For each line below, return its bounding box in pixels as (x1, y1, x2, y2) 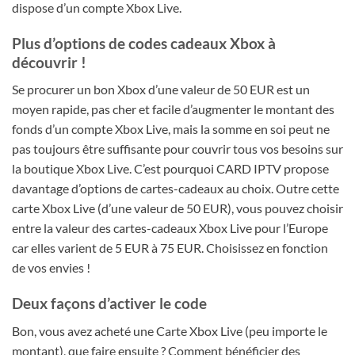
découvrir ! (12, 52, 86, 71)
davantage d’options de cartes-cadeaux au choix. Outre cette (12, 181, 339, 197)
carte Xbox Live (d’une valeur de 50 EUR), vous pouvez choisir (12, 200, 343, 216)
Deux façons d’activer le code (12, 294, 207, 313)
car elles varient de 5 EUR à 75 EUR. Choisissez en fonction (12, 240, 328, 256)
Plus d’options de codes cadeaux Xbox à (12, 33, 276, 52)
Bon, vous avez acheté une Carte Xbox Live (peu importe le (12, 323, 327, 338)
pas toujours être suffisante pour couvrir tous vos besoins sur (12, 141, 343, 157)
